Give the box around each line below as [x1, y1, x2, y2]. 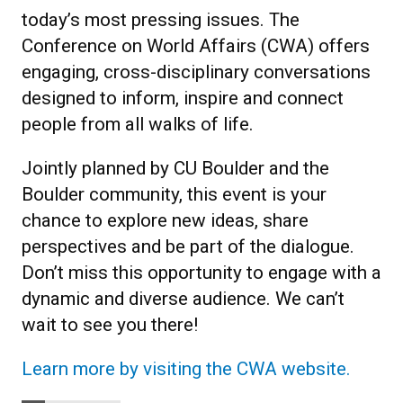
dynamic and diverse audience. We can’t [22, 287, 345, 309]
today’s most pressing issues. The [22, 8, 300, 31]
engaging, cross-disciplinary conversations [22, 60, 371, 83]
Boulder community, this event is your [22, 183, 327, 205]
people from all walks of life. [22, 112, 254, 135]
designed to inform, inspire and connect [22, 86, 344, 109]
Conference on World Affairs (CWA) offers [22, 34, 370, 57]
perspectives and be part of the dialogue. [22, 235, 354, 257]
